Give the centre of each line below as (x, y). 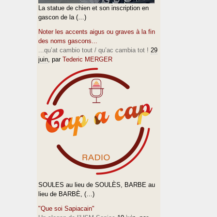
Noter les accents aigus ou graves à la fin (97, 32)
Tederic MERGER (87, 59)
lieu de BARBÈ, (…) (66, 194)
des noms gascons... (68, 41)
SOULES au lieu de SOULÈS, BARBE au (97, 185)
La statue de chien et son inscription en (93, 8)
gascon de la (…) (62, 17)
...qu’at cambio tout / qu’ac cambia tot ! (93, 50)
